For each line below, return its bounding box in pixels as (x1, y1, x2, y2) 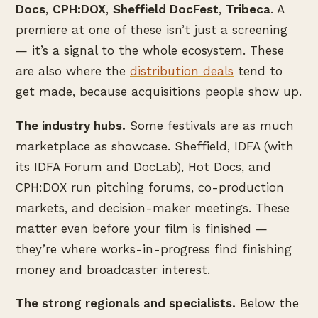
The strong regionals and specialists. (16, 296, 236, 311)
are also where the (16, 63, 130, 78)
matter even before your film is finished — (16, 221, 268, 236)
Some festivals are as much (126, 118, 294, 133)
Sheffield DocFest (113, 1, 219, 16)
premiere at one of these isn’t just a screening (16, 22, 287, 37)
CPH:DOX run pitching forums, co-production (16, 180, 284, 194)
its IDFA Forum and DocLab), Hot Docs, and (16, 159, 271, 174)
